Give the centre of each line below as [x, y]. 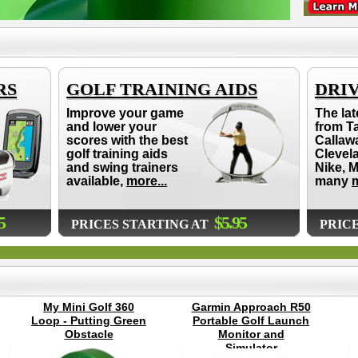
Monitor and [251, 334]
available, [96, 181]
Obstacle [89, 334]
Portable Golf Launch [251, 320]
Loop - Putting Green [89, 320]
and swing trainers [122, 167]
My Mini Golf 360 [89, 307]
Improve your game [125, 113]
